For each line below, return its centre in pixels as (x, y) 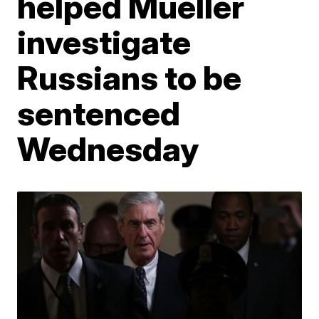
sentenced (99, 113)
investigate (104, 42)
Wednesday (108, 148)
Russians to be (130, 77)
